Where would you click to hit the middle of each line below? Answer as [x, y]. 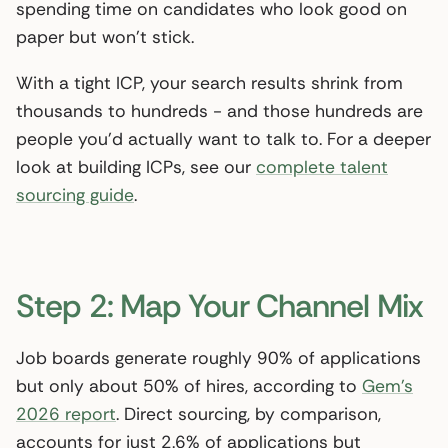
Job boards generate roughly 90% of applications [218, 357]
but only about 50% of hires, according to [189, 385]
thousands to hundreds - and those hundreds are [219, 110]
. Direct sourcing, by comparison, [248, 413]
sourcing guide [75, 194]
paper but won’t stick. [105, 36]
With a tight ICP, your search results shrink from [209, 82]
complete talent [322, 166]
